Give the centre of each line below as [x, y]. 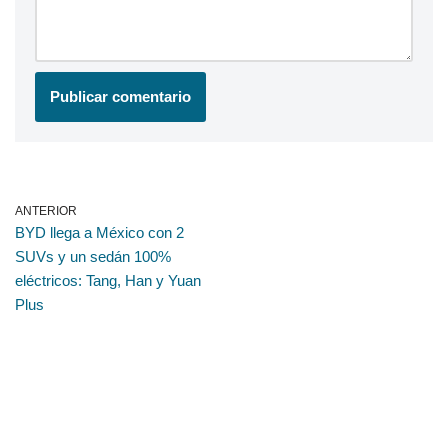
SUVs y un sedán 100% [93, 257]
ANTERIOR [46, 211]
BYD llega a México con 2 [99, 233]
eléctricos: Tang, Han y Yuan [108, 281]
